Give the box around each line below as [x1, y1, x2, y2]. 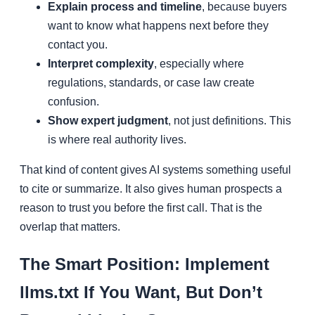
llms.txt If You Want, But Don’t [20, 283, 262, 302]
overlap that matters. [20, 221, 120, 233]
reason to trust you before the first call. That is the [20, 202, 262, 214]
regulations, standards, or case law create [48, 77, 255, 89]
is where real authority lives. [48, 134, 186, 146]
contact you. [48, 39, 108, 51]
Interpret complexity [48, 58, 154, 70]
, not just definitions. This [168, 115, 291, 127]
